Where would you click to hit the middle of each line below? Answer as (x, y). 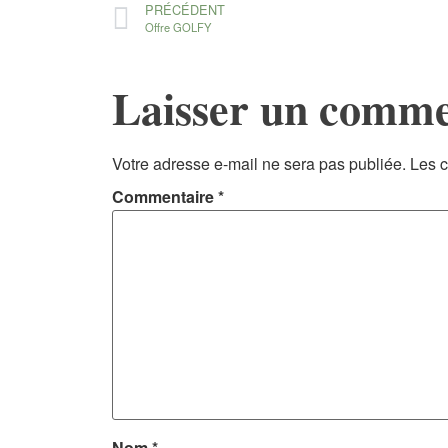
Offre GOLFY (178, 27)
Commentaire (165, 197)
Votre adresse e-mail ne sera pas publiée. (259, 163)
